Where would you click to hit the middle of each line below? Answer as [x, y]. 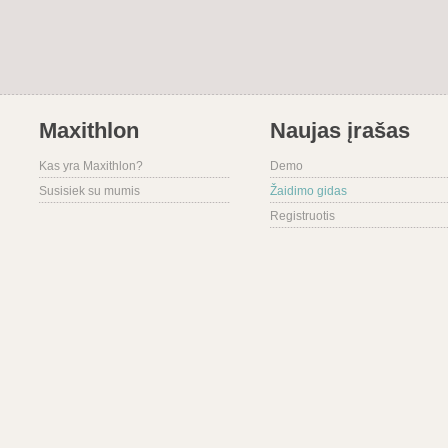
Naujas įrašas [340, 130]
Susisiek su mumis [89, 191]
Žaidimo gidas [308, 191]
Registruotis [302, 216]
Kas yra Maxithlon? [91, 166]
